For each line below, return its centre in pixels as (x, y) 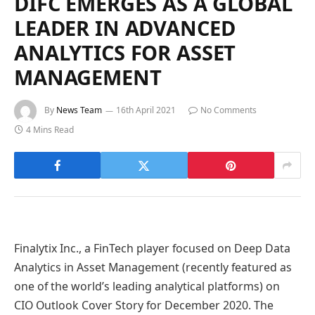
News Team (79, 110)
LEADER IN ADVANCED (125, 28)
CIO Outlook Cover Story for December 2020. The (144, 305)
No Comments (229, 110)
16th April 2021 (146, 110)
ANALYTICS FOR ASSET (125, 53)
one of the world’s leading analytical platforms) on (147, 286)
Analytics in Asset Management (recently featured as (153, 267)
